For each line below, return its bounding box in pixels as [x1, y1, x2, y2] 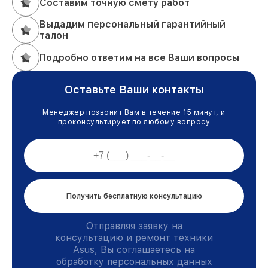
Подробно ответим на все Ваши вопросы [39, 51, 239, 63]
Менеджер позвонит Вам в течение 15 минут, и [42, 108, 226, 117]
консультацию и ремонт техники [55, 232, 213, 244]
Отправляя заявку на [86, 220, 182, 232]
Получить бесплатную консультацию [66, 192, 202, 201]
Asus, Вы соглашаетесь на [73, 244, 195, 256]
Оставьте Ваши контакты [64, 83, 204, 96]
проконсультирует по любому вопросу [57, 118, 211, 127]
